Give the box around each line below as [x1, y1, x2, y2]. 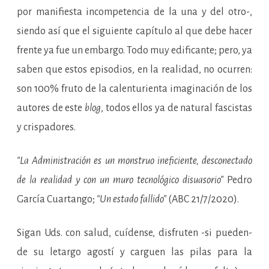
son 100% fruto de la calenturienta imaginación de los [17, 83, 252, 95]
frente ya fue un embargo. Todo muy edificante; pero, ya [17, 45, 252, 56]
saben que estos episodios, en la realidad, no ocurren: [17, 64, 252, 76]
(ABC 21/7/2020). [166, 194, 239, 205]
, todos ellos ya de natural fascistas [101, 103, 252, 114]
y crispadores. [17, 122, 76, 133]
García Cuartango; [17, 194, 97, 205]
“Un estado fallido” [97, 194, 166, 205]
